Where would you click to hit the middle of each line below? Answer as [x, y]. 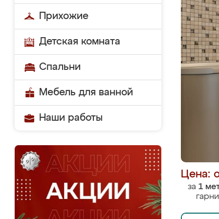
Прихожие [64, 16]
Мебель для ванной [86, 92]
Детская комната [80, 42]
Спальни [60, 67]
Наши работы [71, 118]
